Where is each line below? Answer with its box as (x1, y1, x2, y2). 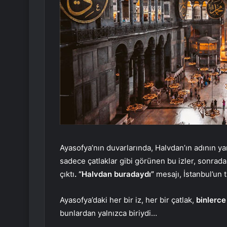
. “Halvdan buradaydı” (74, 169, 154, 179)
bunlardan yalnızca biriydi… (60, 208, 157, 218)
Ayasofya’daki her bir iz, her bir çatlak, (60, 195, 196, 205)
